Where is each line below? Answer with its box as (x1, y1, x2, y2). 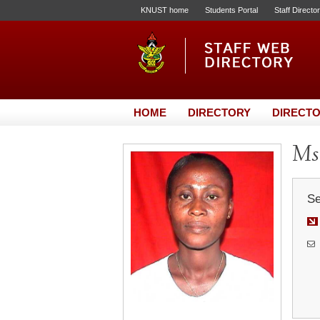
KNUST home (141, 6, 189, 14)
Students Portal (205, 6, 258, 14)
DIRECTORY (188, 106, 251, 119)
